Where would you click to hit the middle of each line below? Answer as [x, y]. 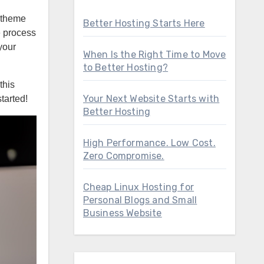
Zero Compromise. [123, 156]
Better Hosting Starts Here [144, 23]
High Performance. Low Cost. [149, 143]
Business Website [122, 213]
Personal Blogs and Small [140, 200]
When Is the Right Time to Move [154, 55]
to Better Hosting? [126, 67]
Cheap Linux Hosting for [138, 187]
